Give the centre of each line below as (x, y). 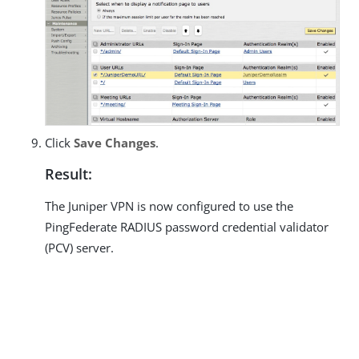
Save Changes (115, 143)
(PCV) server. (79, 248)
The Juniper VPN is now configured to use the (169, 206)
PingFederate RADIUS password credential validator (187, 227)
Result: (69, 174)
